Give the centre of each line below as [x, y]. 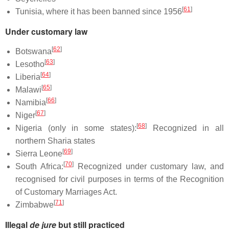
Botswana [33, 51]
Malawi [28, 90]
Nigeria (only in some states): [76, 128]
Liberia [28, 77]
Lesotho [30, 64]
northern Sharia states [55, 141]
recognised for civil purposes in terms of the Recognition [120, 179]
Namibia [31, 102]
